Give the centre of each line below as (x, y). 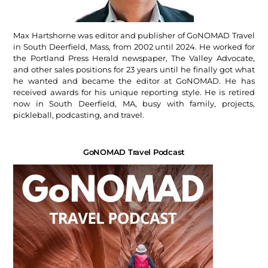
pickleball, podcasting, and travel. (79, 115)
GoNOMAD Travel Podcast (134, 152)
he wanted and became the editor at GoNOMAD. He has (134, 81)
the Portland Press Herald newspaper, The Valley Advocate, (134, 58)
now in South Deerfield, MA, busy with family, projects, (134, 104)
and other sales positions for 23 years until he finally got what (134, 70)
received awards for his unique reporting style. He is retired (134, 92)
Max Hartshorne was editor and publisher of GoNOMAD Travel (134, 36)
